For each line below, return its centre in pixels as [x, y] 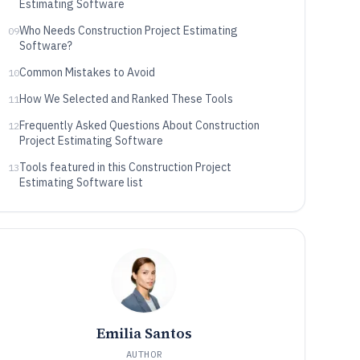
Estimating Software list [81, 182]
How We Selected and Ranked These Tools [126, 99]
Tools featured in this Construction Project [125, 167]
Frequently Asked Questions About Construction [139, 125]
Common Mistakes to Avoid [87, 72]
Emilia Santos [144, 333]
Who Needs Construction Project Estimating [128, 31]
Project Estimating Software [91, 141]
